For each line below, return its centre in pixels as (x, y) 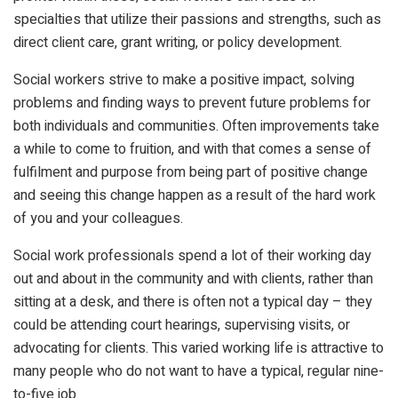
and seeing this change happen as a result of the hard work (195, 195)
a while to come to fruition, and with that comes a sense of (192, 149)
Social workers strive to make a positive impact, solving (184, 80)
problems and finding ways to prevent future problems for (192, 103)
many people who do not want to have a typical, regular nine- (199, 371)
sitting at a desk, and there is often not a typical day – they (193, 302)
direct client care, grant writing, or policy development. (179, 42)
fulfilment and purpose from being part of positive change (191, 172)
